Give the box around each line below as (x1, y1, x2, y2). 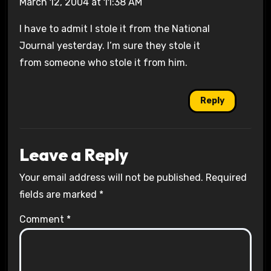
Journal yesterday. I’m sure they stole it (19, 40, 200, 52)
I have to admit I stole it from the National (19, 23, 210, 35)
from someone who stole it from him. (19, 57, 188, 69)
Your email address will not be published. (19, 172, 203, 184)
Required (205, 172, 247, 184)
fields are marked (19, 189, 99, 201)
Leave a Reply (19, 143, 128, 165)
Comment (19, 214, 67, 225)
